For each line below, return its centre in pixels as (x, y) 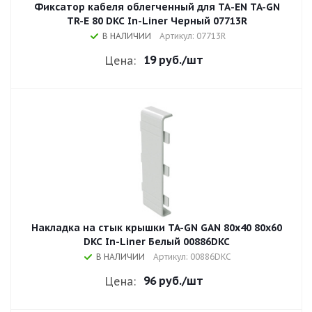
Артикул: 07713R (192, 36)
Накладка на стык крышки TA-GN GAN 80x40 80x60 (157, 228)
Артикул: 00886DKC (192, 257)
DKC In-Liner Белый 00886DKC (157, 242)
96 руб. (163, 281)
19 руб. (163, 60)
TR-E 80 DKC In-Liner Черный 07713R (157, 21)
